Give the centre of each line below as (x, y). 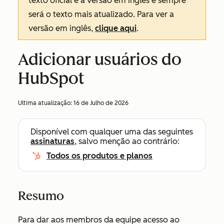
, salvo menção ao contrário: (127, 141)
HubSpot (51, 78)
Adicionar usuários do (100, 59)
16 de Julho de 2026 (101, 103)
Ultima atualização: (46, 103)
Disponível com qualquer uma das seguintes (112, 132)
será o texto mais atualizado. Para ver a (101, 14)
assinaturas (52, 141)
